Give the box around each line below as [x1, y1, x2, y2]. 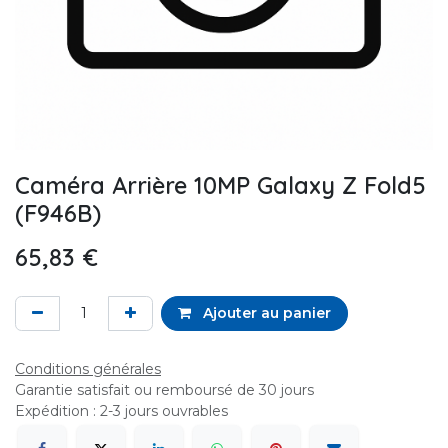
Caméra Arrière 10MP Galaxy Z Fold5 [15, 171, 426, 200]
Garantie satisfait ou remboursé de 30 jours [15, 381, 314, 399]
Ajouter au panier [199, 304, 331, 322]
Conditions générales [15, 360, 161, 378]
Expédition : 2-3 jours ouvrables [15, 402, 228, 420]
